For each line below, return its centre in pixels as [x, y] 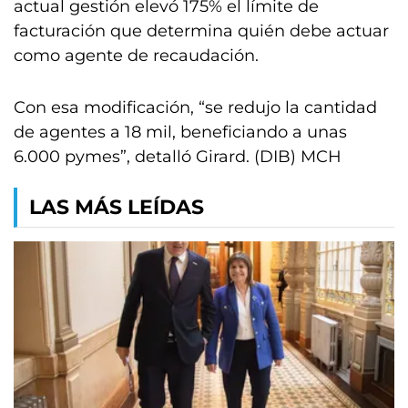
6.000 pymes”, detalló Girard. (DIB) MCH [178, 157]
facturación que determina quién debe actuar [201, 31]
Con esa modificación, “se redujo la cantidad [195, 107]
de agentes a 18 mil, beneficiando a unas [180, 132]
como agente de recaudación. [136, 56]
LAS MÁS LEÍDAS [117, 207]
